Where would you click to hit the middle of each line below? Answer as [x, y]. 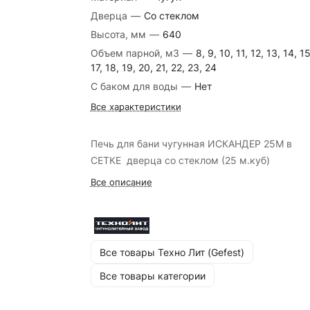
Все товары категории [152, 275]
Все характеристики [136, 107]
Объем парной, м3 [136, 53]
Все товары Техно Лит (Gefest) [172, 252]
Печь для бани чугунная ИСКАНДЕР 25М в [191, 144]
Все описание [121, 182]
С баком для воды [135, 86]
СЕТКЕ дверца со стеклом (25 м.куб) [180, 160]
